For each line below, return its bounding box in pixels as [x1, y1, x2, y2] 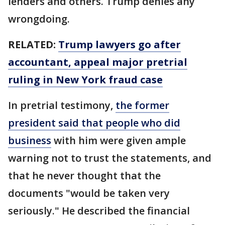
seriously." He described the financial [8, 204, 190, 217]
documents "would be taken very [8, 186, 170, 200]
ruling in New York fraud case [8, 73, 163, 86]
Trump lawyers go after [58, 38, 181, 51]
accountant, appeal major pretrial [8, 55, 187, 69]
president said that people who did [8, 116, 180, 130]
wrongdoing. [8, 12, 70, 26]
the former [116, 98, 169, 112]
